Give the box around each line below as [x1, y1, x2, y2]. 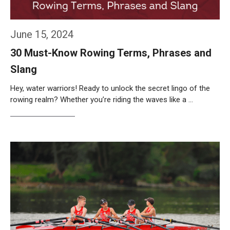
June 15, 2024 [10, 28, 73, 41]
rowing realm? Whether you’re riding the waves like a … [10, 95, 193, 104]
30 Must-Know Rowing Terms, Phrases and [10, 47, 212, 59]
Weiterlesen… [21, 122, 65, 131]
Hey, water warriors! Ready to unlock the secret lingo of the [10, 84, 210, 93]
